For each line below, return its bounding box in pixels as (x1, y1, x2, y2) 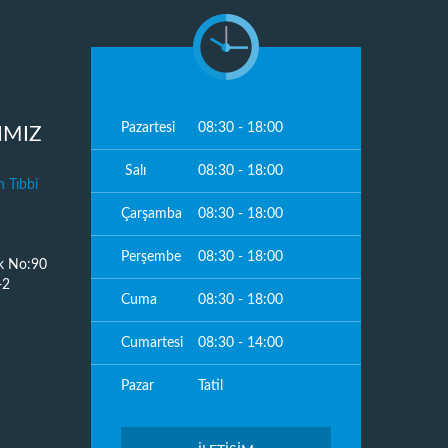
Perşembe (121, 250, 181, 264)
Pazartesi (121, 121, 175, 135)
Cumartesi (121, 336, 183, 350)
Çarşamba (121, 207, 182, 221)
